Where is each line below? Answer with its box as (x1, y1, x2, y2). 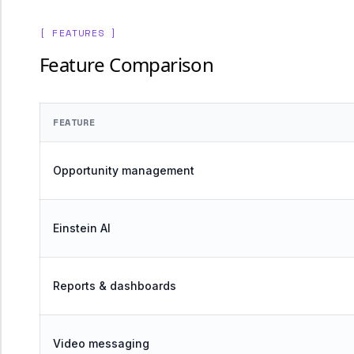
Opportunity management (53, 164, 194, 177)
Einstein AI (53, 221, 111, 235)
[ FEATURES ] (40, 26, 118, 40)
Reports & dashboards (53, 279, 176, 292)
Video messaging (53, 337, 149, 350)
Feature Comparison (40, 51, 214, 77)
